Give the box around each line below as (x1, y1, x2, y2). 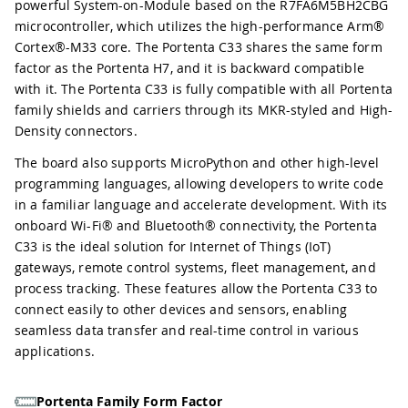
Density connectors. (15, 122, 138, 139)
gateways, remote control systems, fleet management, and (15, 259, 376, 276)
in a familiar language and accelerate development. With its (15, 196, 388, 213)
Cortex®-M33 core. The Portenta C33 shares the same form (15, 38, 382, 56)
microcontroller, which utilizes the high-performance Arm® (15, 17, 384, 35)
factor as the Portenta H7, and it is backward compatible (15, 59, 364, 76)
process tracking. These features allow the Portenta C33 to (15, 280, 378, 297)
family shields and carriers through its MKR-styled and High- (15, 101, 393, 118)
